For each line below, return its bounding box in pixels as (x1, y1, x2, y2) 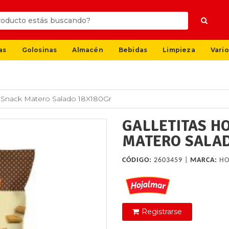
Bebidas (118, 45, 148, 54)
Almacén (72, 45, 103, 54)
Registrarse (142, 207, 182, 217)
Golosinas (21, 45, 57, 54)
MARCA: (190, 156, 217, 165)
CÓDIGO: (122, 156, 152, 165)
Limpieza (163, 45, 195, 54)
